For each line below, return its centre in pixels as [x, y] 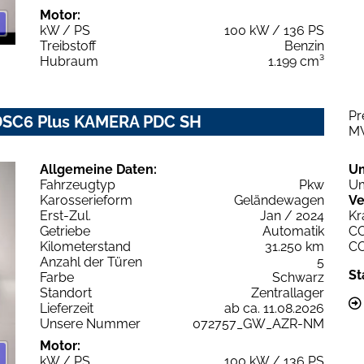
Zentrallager [288, 293]
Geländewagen [279, 201]
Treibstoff [68, 46]
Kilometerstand [85, 247]
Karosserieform [86, 201]
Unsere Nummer [90, 324]
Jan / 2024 [292, 216]
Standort [66, 293]
